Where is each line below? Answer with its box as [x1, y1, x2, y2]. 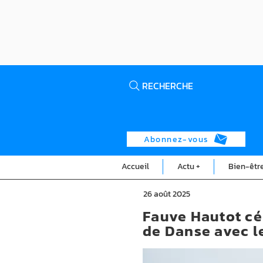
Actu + [177, 160, 200, 173]
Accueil [121, 160, 149, 173]
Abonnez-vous [143, 133, 209, 146]
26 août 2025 [143, 188, 190, 200]
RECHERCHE [142, 79, 193, 93]
